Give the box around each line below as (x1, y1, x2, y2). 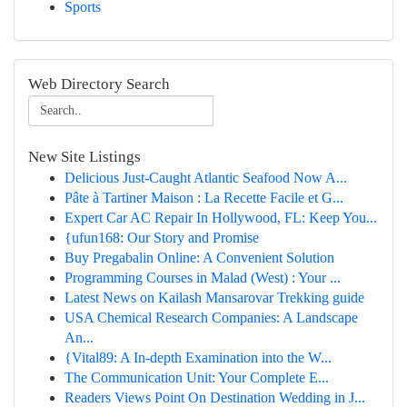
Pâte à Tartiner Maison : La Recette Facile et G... (65, 190, 343, 205)
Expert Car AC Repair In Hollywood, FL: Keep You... (65, 210, 377, 225)
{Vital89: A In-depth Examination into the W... (65, 350, 332, 365)
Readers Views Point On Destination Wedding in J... (65, 390, 365, 405)
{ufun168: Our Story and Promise (65, 230, 259, 245)
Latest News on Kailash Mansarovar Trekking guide (65, 290, 364, 305)
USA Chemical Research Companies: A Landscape (65, 310, 358, 325)
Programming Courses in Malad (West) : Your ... (65, 270, 341, 285)
